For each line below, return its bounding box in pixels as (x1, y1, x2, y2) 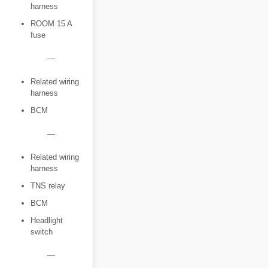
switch (31, 227, 53, 236)
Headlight (31, 216, 63, 225)
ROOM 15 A (31, 19, 72, 28)
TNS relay (31, 181, 65, 190)
